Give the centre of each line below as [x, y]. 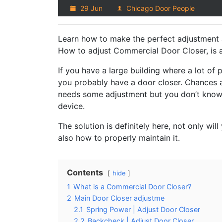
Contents [85, 173]
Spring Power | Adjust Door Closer [143, 210]
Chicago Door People [160, 8]
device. [71, 106]
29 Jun [90, 8]
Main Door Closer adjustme [119, 198]
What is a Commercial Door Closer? [132, 187]
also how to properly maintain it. [119, 138]
